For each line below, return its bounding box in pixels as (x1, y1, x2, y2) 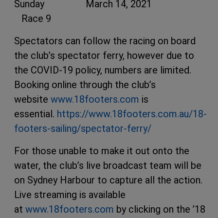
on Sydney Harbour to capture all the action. (14, 174, 205, 186)
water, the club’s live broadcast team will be (14, 160, 201, 172)
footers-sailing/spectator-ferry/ (14, 123, 151, 135)
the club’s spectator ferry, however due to (14, 50, 194, 62)
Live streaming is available (14, 189, 126, 201)
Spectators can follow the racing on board (14, 35, 196, 47)
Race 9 (14, 13, 54, 25)
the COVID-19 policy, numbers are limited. (14, 64, 194, 76)
